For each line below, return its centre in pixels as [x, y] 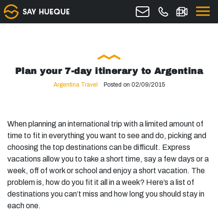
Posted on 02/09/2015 [134, 85]
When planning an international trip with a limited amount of [105, 124]
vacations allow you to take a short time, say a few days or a [108, 159]
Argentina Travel [75, 85]
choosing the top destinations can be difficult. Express [99, 147]
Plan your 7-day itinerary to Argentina [109, 71]
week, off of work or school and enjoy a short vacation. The [106, 171]
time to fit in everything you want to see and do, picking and [107, 136]
